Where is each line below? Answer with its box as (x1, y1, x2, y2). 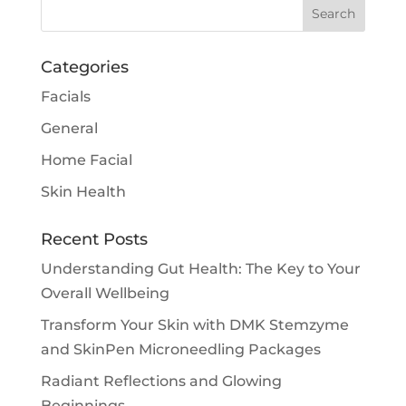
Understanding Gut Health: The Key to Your (40, 259, 361, 277)
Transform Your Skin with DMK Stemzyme (40, 315, 349, 333)
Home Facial (40, 150, 132, 169)
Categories (40, 56, 129, 77)
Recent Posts (40, 228, 148, 249)
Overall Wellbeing (40, 284, 169, 302)
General (40, 119, 98, 137)
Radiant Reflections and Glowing (40, 372, 282, 390)
